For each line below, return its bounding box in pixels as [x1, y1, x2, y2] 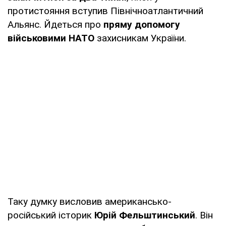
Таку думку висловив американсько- [8, 195, 172, 207]
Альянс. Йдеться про [8, 18, 103, 30]
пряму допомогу [103, 18, 180, 30]
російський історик [8, 209, 94, 221]
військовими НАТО [8, 32, 94, 44]
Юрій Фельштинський [94, 209, 195, 221]
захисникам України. [94, 32, 186, 44]
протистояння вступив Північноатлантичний [8, 5, 203, 17]
